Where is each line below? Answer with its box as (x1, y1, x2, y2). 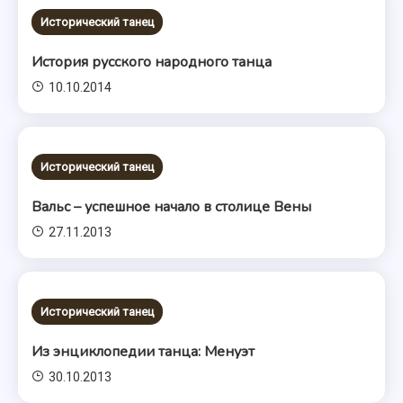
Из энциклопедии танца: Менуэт (31, 342, 255, 362)
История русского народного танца (31, 52, 273, 72)
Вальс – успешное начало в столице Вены (31, 197, 312, 217)
